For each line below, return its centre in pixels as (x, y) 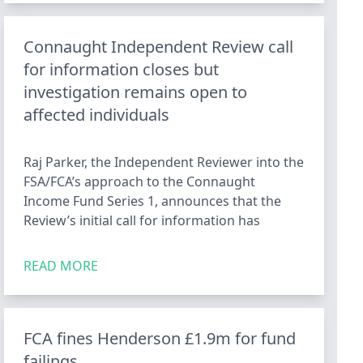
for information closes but (122, 69)
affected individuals (97, 115)
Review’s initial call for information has (142, 220)
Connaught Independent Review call (159, 47)
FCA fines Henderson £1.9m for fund (160, 338)
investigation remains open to (136, 92)
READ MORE (61, 266)
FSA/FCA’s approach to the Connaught (140, 181)
